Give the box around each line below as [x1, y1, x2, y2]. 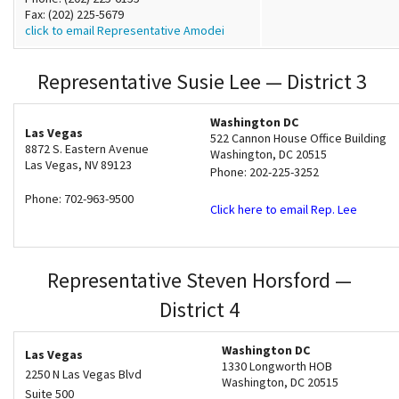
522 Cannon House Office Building [210, 130, 387, 147]
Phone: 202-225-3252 [210, 164, 319, 181]
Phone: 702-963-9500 [25, 191, 134, 208]
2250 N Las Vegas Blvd [25, 366, 142, 383]
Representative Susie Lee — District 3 [32, 68, 367, 96]
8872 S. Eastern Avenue [25, 141, 149, 158]
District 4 [159, 296, 240, 324]
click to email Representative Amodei [25, 22, 224, 39]
